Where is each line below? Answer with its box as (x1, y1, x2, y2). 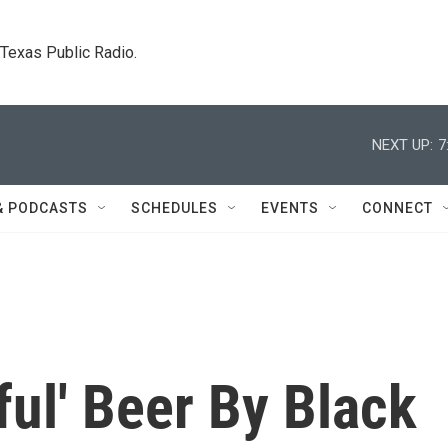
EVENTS (261, 200, 319, 216)
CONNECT (362, 200, 433, 216)
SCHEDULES (131, 200, 218, 216)
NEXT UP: (372, 135, 433, 154)
